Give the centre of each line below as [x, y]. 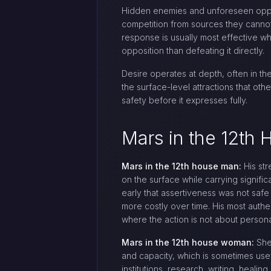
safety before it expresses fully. [184, 100]
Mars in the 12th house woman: [188, 242]
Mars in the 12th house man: [181, 166]
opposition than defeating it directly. [193, 51]
